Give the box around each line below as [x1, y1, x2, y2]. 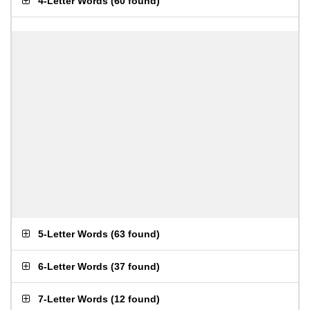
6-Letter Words [38, 261, 108, 272]
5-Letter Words [38, 228, 108, 239]
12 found [114, 293, 156, 304]
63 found [114, 228, 156, 239]
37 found [114, 261, 156, 272]
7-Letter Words [38, 293, 108, 304]
